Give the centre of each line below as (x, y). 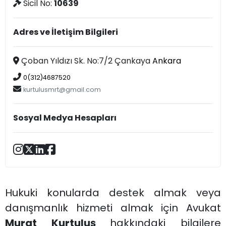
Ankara (167, 61)
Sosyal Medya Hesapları (65, 118)
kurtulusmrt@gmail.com (62, 90)
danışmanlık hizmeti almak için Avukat (113, 208)
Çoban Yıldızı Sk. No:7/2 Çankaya (86, 61)
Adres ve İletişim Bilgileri (66, 32)
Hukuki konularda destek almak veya (113, 192)
